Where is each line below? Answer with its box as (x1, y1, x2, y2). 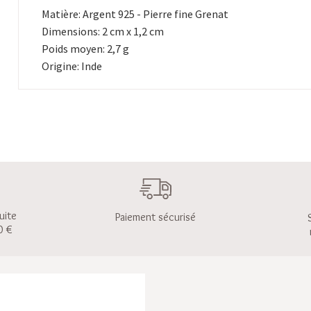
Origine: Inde (42, 59, 103, 73)
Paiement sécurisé (115, 210, 196, 224)
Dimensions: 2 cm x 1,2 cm (42, 24, 165, 38)
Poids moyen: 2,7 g (42, 42, 130, 56)
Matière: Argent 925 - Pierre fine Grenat (42, 7, 229, 21)
